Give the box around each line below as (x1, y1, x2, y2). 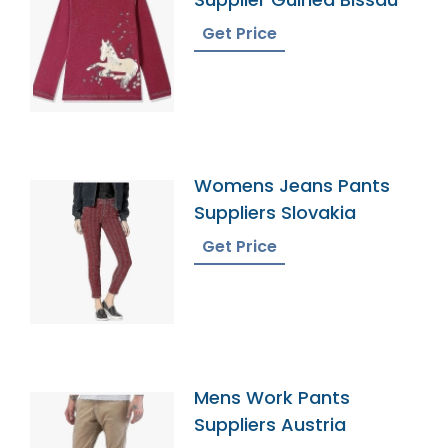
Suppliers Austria (194, 411, 347, 437)
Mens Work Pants (194, 384, 351, 410)
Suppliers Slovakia (194, 199, 357, 225)
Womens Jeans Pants (194, 172, 391, 198)
